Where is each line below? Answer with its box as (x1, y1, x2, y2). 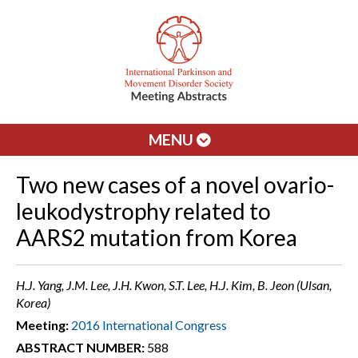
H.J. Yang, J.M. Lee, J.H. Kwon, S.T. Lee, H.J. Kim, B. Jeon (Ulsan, (16, 277, 332, 292)
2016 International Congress (71, 317, 227, 332)
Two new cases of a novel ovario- (16, 171, 334, 198)
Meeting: (16, 317, 69, 332)
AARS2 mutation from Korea (16, 224, 297, 251)
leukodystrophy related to (16, 197, 271, 225)
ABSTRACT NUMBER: (16, 340, 145, 355)
